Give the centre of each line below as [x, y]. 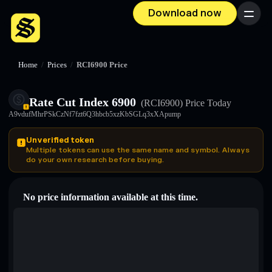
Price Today [207, 103]
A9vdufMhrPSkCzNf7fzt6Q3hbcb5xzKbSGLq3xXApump [95, 114]
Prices [57, 65]
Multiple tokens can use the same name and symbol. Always [138, 150]
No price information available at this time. [110, 197]
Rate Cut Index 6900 [83, 102]
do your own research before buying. [95, 160]
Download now [185, 13]
